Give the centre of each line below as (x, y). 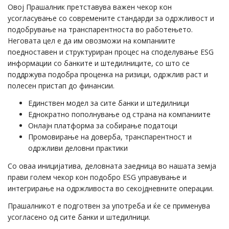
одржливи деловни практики (78, 148)
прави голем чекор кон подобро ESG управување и (97, 177)
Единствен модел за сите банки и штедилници (109, 103)
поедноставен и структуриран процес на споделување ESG (111, 52)
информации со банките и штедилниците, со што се (99, 63)
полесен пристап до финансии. (61, 85)
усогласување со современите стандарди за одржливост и (111, 18)
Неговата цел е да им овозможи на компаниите (91, 40)
